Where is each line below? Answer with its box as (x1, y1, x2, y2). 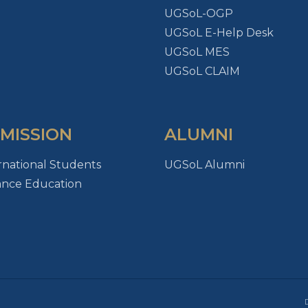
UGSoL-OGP (164, 7, 233, 20)
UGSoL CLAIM (164, 65, 240, 78)
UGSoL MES (164, 45, 230, 58)
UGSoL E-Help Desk (164, 26, 274, 39)
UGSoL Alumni (164, 158, 245, 171)
